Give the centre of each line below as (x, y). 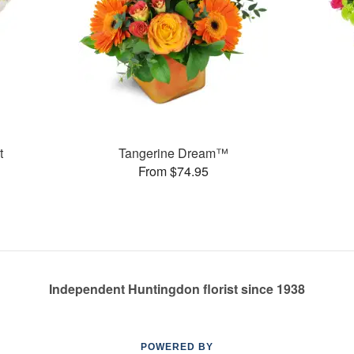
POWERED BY (177, 347)
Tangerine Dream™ (173, 153)
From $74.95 (173, 171)
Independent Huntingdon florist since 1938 (177, 289)
